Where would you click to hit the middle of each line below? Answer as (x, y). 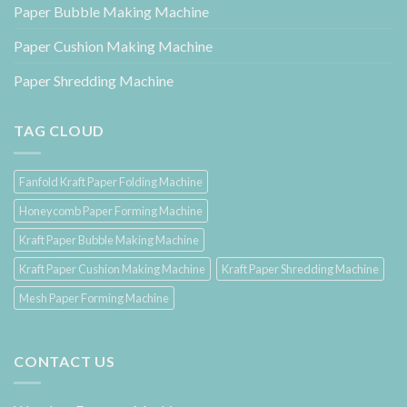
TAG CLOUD (60, 131)
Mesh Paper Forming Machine (94, 298)
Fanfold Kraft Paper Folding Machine (111, 181)
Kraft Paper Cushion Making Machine (112, 268)
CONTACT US (65, 361)
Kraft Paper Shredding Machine (300, 268)
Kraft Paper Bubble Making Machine (109, 239)
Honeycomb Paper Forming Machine (111, 210)
